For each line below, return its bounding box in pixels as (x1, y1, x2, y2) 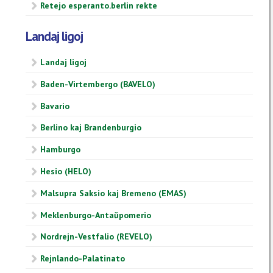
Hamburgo (40, 144, 80, 155)
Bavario (40, 100, 69, 112)
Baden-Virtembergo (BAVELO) (40, 78, 155, 90)
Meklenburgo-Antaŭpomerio (40, 209, 151, 221)
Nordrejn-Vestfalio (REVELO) (40, 231, 152, 243)
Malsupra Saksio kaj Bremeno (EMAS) (40, 187, 186, 199)
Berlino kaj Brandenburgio (40, 122, 141, 133)
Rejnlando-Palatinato (40, 253, 125, 264)
